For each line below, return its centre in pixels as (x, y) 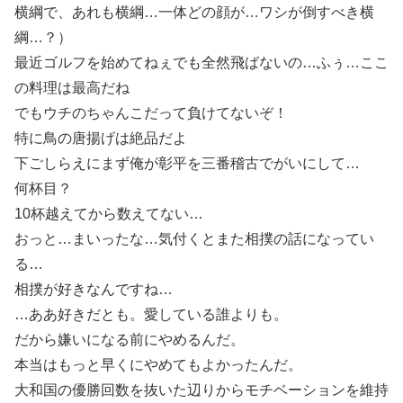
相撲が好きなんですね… (94, 289)
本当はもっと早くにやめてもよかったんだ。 (158, 364)
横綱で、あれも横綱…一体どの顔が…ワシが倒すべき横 (194, 12)
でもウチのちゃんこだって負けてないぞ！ (151, 112)
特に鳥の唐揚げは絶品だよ (101, 138)
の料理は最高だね (72, 87)
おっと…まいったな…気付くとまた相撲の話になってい (194, 238)
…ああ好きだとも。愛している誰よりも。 (151, 314)
